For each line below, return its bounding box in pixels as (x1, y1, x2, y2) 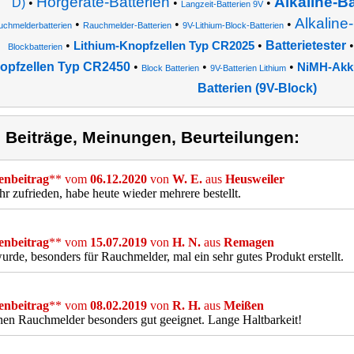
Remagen (224, 235, 274, 249)
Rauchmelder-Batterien (83, 21, 171, 30)
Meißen (224, 299, 264, 312)
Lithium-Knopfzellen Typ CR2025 (73, 40, 254, 52)
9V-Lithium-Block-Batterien (183, 21, 284, 30)
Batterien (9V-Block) (197, 81, 317, 95)
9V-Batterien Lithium (210, 63, 286, 73)
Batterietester (265, 39, 346, 52)
